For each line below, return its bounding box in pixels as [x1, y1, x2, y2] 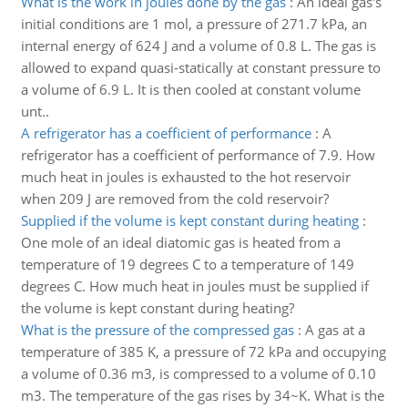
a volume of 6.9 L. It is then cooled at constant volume [20, 80, 361, 98]
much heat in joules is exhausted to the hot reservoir [20, 168, 351, 186]
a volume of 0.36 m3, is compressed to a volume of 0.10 [20, 364, 376, 382]
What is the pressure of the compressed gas [20, 321, 294, 339]
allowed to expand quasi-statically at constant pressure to [20, 58, 381, 76]
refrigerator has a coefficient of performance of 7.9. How [20, 146, 375, 164]
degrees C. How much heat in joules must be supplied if [20, 277, 369, 295]
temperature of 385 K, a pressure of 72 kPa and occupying [20, 342, 386, 361]
